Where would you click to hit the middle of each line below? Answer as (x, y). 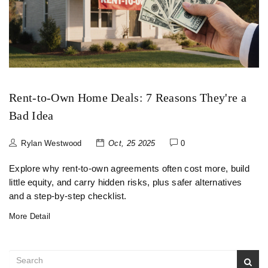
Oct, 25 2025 (132, 144)
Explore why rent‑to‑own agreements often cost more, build (130, 169)
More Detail (30, 217)
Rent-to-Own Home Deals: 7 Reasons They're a (128, 98)
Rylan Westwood (51, 144)
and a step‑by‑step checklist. (68, 197)
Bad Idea (31, 116)
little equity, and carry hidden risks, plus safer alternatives (126, 183)
